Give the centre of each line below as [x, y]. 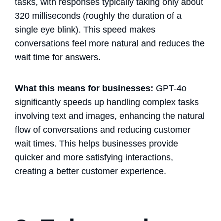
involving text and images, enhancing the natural [110, 116]
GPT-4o [170, 88]
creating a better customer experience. [91, 171]
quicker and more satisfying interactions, [94, 157]
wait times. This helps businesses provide [96, 143]
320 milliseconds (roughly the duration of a [98, 16]
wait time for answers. [58, 57]
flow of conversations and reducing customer [103, 129]
